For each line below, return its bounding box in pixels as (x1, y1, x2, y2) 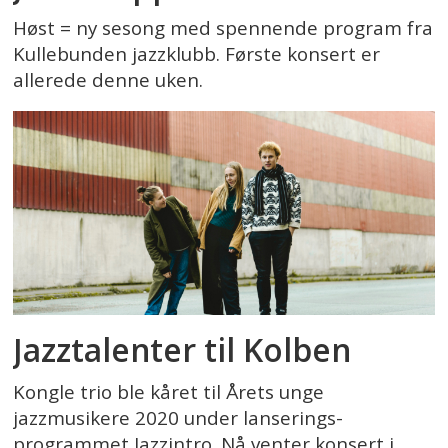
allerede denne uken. (13, 67, 204, 94)
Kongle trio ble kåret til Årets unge (13, 378, 325, 405)
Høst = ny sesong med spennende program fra (13, 15, 434, 42)
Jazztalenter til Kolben (13, 327, 352, 371)
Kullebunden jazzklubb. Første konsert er (13, 41, 381, 68)
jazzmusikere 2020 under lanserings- (13, 404, 344, 431)
